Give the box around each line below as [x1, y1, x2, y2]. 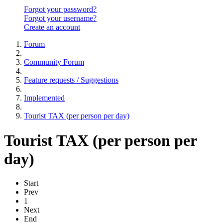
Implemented [24, 94, 65, 103]
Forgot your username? [24, 14, 97, 23]
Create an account [24, 23, 80, 32]
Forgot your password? [24, 5, 97, 14]
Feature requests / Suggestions [24, 76, 118, 85]
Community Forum [24, 58, 84, 67]
